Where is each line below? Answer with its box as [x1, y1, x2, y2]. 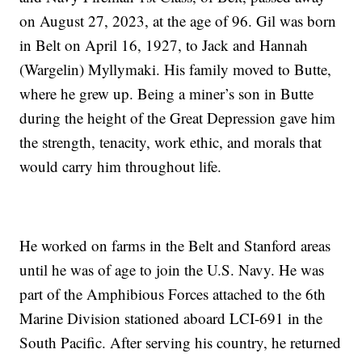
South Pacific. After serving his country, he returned [19, 332, 342, 353]
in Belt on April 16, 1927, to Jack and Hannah [19, 35, 309, 56]
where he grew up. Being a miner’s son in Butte [19, 83, 314, 104]
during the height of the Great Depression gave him [19, 107, 336, 128]
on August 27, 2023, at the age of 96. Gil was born [19, 11, 337, 32]
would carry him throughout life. [19, 156, 222, 177]
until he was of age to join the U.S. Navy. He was [19, 259, 325, 280]
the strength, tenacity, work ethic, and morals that [19, 132, 322, 153]
